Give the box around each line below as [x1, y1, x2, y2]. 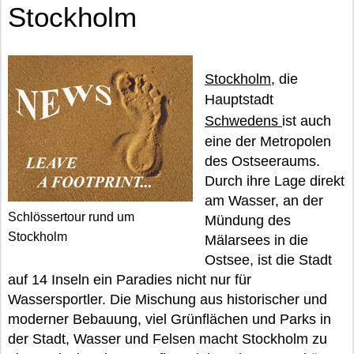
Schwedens [205, 113, 282, 129]
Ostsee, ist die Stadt [205, 252, 332, 268]
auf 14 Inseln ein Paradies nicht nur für [8, 272, 251, 288]
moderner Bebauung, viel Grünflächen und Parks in [8, 311, 331, 327]
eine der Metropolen [205, 134, 331, 149]
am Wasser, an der [205, 193, 323, 209]
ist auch [282, 113, 331, 129]
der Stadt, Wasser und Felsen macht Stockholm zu [8, 331, 327, 347]
